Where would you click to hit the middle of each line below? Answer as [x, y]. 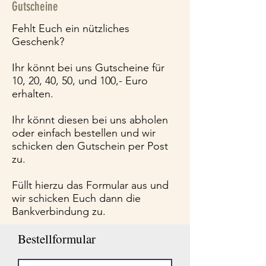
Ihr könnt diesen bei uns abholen [90, 120]
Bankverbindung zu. [59, 211]
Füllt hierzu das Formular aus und [90, 185]
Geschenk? [38, 42]
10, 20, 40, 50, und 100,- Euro [80, 81]
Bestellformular [57, 239]
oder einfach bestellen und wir [84, 133]
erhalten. [33, 94]
